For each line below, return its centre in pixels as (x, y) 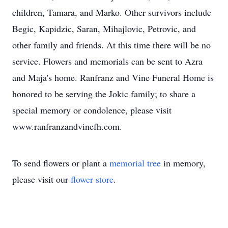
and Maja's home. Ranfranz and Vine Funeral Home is (113, 77)
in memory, (183, 163)
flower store (92, 179)
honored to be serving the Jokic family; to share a (104, 94)
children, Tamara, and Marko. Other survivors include (112, 12)
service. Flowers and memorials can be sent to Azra (107, 61)
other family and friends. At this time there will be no (111, 45)
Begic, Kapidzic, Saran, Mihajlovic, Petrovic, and (104, 28)
